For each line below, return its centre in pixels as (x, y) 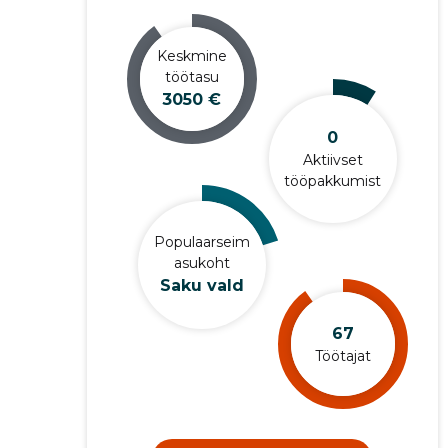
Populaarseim (201, 241)
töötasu (191, 77)
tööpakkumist (333, 180)
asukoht (201, 262)
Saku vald (201, 285)
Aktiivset (332, 159)
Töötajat (342, 355)
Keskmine (191, 56)
